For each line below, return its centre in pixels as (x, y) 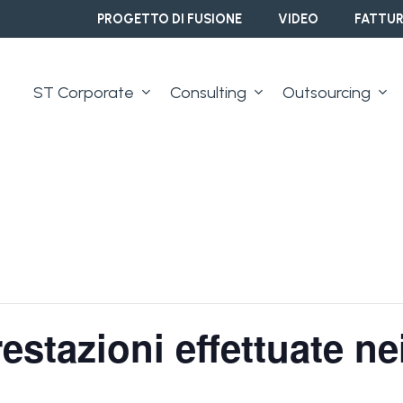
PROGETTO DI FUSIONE (170, 19)
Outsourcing (327, 92)
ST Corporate (84, 92)
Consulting (208, 92)
